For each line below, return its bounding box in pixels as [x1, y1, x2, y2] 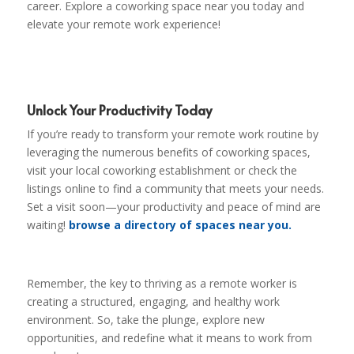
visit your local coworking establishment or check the [26, 162, 297, 178]
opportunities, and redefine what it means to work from [26, 330, 312, 345]
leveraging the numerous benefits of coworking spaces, [26, 144, 311, 160]
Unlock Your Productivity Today [26, 100, 212, 119]
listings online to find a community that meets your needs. [26, 180, 324, 196]
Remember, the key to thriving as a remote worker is [26, 275, 297, 291]
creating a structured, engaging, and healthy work [26, 293, 280, 309]
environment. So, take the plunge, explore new [26, 311, 265, 327]
